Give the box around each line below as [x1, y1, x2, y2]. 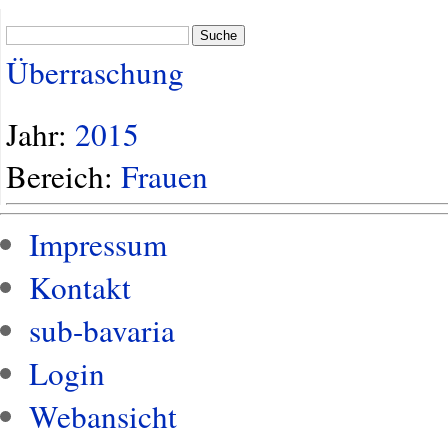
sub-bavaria [29, 308, 176, 351]
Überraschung [6, 51, 184, 94]
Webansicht [29, 394, 178, 437]
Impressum [29, 222, 168, 265]
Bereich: [6, 154, 121, 197]
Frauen [121, 154, 208, 197]
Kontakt [29, 265, 132, 308]
